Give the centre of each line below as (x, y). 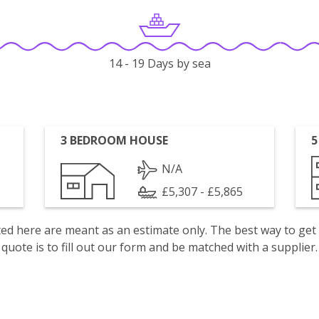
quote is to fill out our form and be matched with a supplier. (159, 247)
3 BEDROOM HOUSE (115, 140)
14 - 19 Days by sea (159, 64)
